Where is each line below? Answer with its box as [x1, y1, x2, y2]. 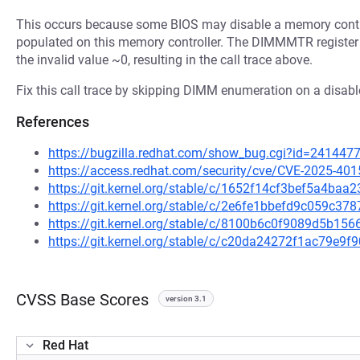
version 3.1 [166, 294, 207, 303]
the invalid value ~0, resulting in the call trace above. [16, 52, 313, 67]
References [16, 113, 89, 130]
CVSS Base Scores [16, 290, 149, 309]
